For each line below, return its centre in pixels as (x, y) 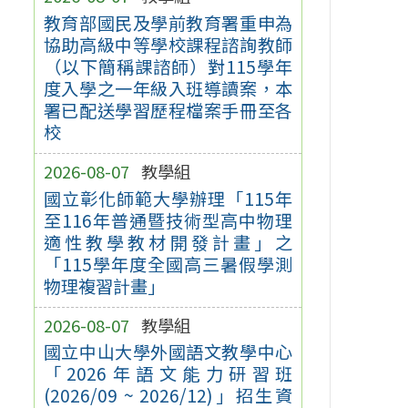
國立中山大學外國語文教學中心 (168, 352)
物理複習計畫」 (104, 286)
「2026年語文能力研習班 (168, 374)
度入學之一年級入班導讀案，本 (168, 88)
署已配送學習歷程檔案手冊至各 (168, 110)
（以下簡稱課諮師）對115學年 (168, 66)
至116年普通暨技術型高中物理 (168, 220)
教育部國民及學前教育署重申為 (168, 22)
